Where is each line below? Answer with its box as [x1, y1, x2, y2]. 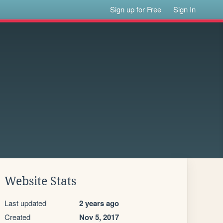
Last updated [4, 198, 46, 208]
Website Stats [4, 175, 76, 188]
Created [4, 212, 30, 222]
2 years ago [79, 198, 119, 209]
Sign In [173, 4, 196, 14]
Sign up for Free [110, 4, 162, 14]
